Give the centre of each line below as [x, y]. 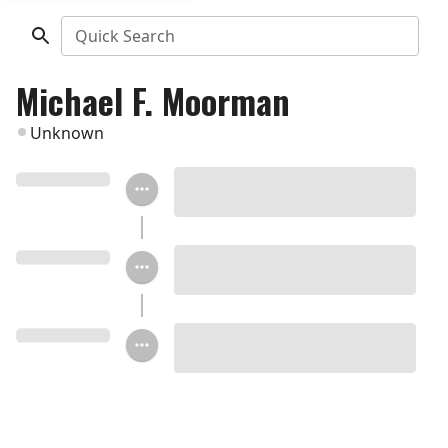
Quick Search [124, 36]
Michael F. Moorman [153, 100]
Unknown [67, 133]
